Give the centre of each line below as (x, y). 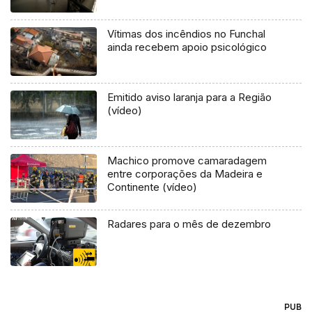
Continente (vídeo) (153, 187)
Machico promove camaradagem (187, 161)
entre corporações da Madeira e (185, 174)
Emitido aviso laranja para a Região (190, 97)
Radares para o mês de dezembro (189, 224)
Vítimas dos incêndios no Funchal (187, 34)
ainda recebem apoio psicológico (187, 47)
